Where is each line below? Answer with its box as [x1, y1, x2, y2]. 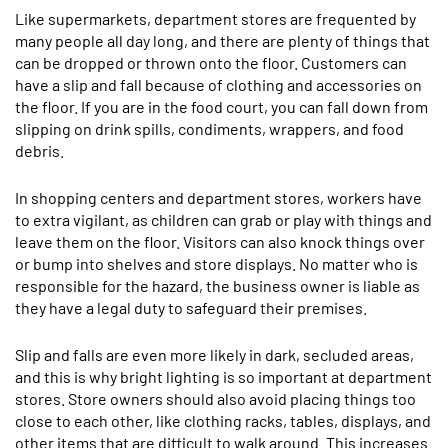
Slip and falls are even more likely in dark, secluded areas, [15, 345, 414, 364]
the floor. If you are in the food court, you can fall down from [15, 97, 428, 116]
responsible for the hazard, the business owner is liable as [15, 276, 420, 295]
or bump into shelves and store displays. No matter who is [15, 254, 418, 273]
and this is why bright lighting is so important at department [15, 367, 432, 386]
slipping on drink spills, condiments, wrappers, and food [15, 119, 404, 138]
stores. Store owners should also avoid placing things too [15, 389, 416, 408]
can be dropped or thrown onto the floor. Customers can [15, 53, 407, 72]
